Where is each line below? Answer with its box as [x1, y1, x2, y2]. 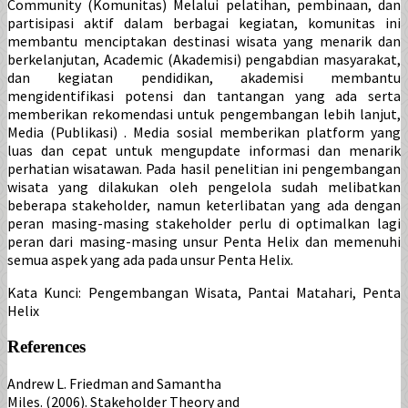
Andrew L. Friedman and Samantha [7, 373, 221, 393]
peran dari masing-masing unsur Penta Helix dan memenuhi [7, 232, 401, 251]
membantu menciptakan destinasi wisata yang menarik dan [7, 32, 401, 51]
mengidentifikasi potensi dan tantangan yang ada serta [7, 87, 401, 106]
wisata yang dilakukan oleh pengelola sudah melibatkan [7, 178, 401, 197]
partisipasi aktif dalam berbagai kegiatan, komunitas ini [7, 14, 401, 33]
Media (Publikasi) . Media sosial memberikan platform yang [7, 123, 401, 142]
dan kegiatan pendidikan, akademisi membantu [7, 68, 401, 87]
